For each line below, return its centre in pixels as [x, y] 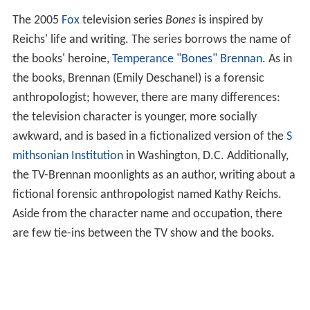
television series [122, 21]
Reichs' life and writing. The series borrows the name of [152, 40]
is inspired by [229, 21]
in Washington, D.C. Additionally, [206, 156]
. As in [277, 60]
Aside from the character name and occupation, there [147, 215]
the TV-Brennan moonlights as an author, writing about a [154, 176]
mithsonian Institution [67, 156]
